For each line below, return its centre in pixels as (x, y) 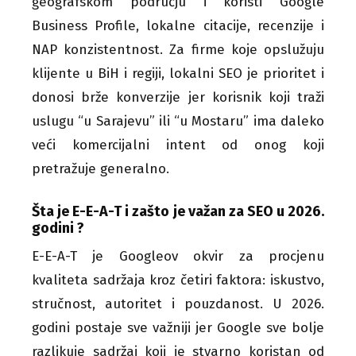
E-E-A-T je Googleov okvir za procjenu (178, 256)
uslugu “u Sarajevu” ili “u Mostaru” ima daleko (178, 121)
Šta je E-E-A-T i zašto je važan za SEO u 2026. (178, 211)
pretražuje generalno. (101, 168)
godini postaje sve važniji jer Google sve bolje (178, 327)
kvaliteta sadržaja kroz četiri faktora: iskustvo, (178, 280)
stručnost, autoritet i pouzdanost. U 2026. (178, 304)
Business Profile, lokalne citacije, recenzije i (178, 25)
